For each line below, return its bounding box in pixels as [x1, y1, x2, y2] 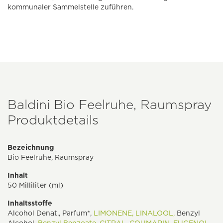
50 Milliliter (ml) [7, 181, 63, 189]
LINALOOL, [135, 209, 175, 217]
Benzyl [175, 209, 200, 217]
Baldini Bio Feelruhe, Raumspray [7, 97, 212, 112]
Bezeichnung [7, 143, 54, 151]
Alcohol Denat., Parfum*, [7, 209, 94, 217]
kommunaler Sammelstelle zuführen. [7, 3, 133, 11]
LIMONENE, [94, 209, 133, 217]
